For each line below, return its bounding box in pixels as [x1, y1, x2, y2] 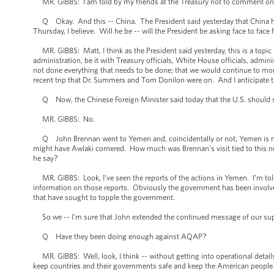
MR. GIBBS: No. [33, 114, 95, 124]
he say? [33, 154, 57, 163]
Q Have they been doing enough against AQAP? [33, 232, 206, 241]
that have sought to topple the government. [33, 193, 175, 202]
